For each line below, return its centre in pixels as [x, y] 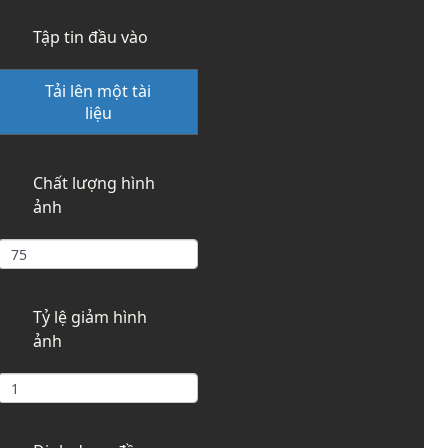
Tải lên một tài [98, 91]
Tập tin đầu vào [90, 37]
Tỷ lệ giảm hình [90, 317]
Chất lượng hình [94, 183]
